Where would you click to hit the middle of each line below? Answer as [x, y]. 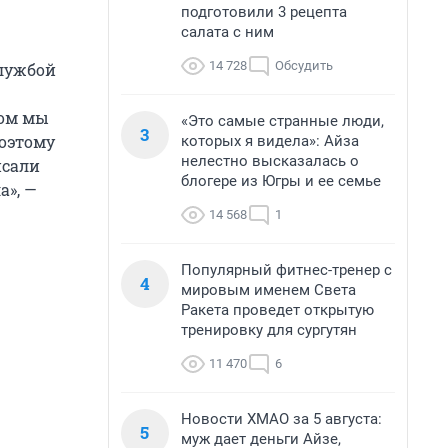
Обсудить [304, 65]
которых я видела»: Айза [270, 141]
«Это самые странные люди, [282, 121]
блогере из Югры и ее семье [281, 181]
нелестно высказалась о [270, 161]
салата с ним [227, 32]
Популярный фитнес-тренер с [286, 270]
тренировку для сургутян [269, 330]
